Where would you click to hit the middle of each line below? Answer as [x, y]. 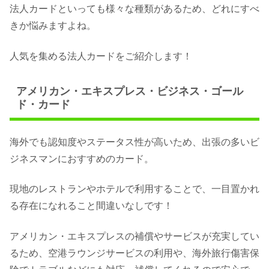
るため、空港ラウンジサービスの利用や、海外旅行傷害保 [134, 253]
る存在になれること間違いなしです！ [91, 206]
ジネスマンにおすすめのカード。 [82, 159]
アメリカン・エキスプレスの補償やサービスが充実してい [134, 236]
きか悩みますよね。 [53, 26]
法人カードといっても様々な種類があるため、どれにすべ [134, 9]
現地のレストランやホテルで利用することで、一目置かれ [134, 189]
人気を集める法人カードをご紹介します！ [101, 56]
